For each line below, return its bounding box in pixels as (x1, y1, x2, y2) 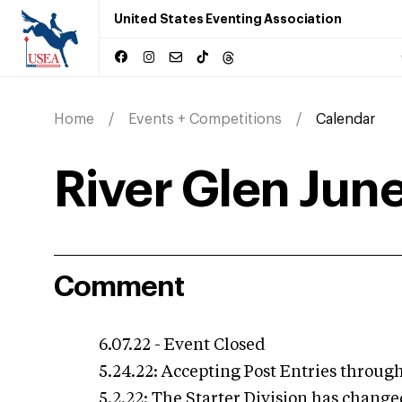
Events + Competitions (128, 112, 282, 127)
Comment (54, 273, 184, 301)
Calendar (316, 112, 375, 127)
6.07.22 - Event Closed (99, 337, 266, 354)
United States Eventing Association (114, 13, 342, 25)
